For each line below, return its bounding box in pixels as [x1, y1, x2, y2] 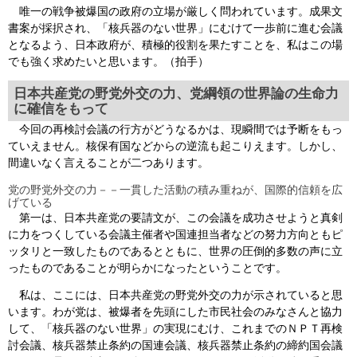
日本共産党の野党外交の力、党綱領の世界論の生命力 [13, 85, 339, 101]
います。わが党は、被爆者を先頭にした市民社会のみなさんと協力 [8, 305, 343, 319]
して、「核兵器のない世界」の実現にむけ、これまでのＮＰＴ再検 [8, 322, 343, 335]
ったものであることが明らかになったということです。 [8, 261, 287, 275]
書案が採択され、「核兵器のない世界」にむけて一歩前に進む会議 [8, 21, 343, 34]
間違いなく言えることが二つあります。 [8, 156, 209, 170]
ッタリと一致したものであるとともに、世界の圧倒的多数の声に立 [8, 245, 343, 258]
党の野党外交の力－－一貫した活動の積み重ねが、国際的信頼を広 [8, 182, 343, 196]
